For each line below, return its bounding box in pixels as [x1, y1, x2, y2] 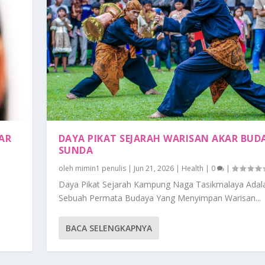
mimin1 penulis [75, 163, 126, 173]
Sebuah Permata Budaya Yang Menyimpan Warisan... [58, 192, 261, 203]
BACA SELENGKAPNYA [65, 222, 152, 234]
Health [181, 163, 203, 173]
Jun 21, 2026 [133, 163, 174, 173]
